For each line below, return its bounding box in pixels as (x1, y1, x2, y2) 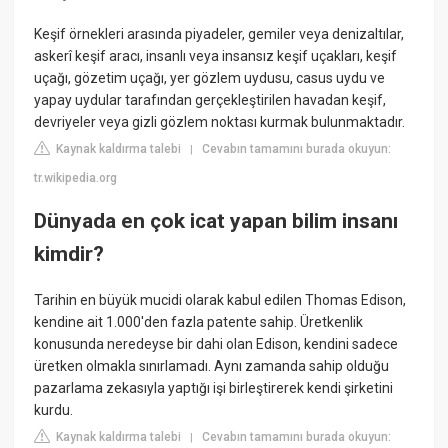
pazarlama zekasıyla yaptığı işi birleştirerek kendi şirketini (34, 379, 394, 396)
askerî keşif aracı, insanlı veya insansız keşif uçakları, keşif (34, 48, 398, 65)
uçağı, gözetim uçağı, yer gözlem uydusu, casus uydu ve (34, 70, 386, 87)
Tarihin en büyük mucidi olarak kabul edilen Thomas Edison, (34, 291, 407, 308)
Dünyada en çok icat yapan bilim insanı (34, 209, 399, 234)
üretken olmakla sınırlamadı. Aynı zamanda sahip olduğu (34, 357, 390, 374)
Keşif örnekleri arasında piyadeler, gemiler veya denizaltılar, (34, 26, 405, 43)
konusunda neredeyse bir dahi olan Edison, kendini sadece (34, 335, 399, 352)
